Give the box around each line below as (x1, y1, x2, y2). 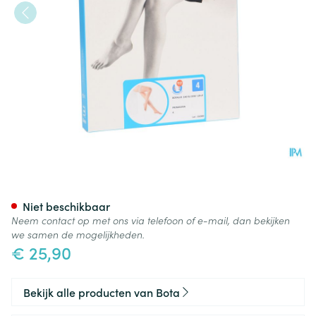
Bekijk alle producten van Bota (23, 284, 180, 300)
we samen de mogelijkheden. (11, 227, 145, 241)
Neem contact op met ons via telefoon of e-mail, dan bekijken (11, 213, 290, 227)
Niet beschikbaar (23, 198, 110, 214)
